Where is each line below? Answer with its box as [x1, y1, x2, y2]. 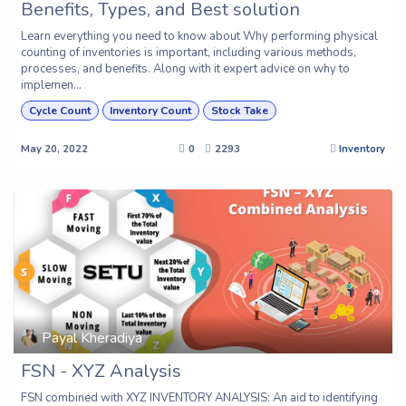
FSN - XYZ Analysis [21, 359, 181, 384]
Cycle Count [28, 102, 91, 118]
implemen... [21, 76, 82, 93]
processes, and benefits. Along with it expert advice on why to [21, 60, 350, 77]
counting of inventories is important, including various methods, [21, 43, 356, 61]
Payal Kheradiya [42, 327, 143, 348]
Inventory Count [110, 102, 192, 118]
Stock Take [210, 102, 268, 118]
